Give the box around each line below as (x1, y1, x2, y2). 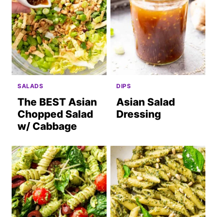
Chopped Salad (17, 108, 93, 121)
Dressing (116, 108, 161, 121)
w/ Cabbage (17, 120, 77, 133)
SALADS (17, 82, 44, 90)
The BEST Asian (17, 96, 97, 108)
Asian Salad (116, 96, 175, 108)
